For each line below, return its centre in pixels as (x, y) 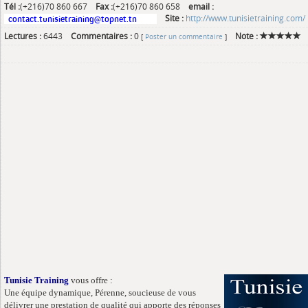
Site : (175, 18)
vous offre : (92, 280)
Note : (246, 36)
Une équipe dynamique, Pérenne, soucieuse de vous (100, 293)
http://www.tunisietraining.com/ (245, 18)
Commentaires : (101, 36)
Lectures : (23, 36)
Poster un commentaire (184, 36)
